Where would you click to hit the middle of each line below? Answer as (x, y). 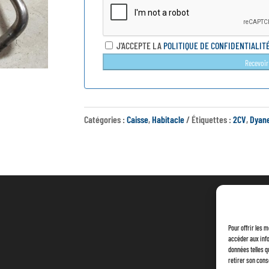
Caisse (137, 119)
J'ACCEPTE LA (139, 45)
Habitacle (168, 119)
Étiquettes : (212, 119)
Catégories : (105, 119)
